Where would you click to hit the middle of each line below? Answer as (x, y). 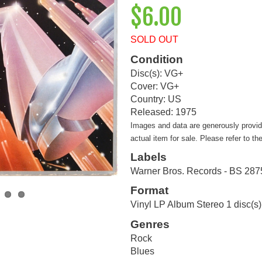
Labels (149, 157)
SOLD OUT (154, 40)
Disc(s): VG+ (157, 73)
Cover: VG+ (155, 86)
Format (149, 191)
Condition (157, 59)
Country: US (156, 99)
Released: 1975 (163, 112)
